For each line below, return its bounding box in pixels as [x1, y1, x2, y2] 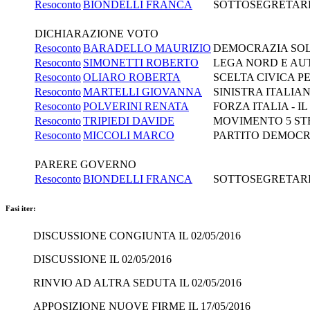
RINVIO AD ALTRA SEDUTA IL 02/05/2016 [33, 276, 241, 289]
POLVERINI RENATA [83, 100, 189, 112]
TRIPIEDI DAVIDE [83, 114, 174, 127]
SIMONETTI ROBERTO [83, 56, 199, 69]
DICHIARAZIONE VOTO [35, 27, 158, 39]
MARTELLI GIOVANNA [83, 85, 202, 98]
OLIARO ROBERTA [83, 71, 181, 83]
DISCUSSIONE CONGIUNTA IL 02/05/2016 [33, 229, 241, 241]
